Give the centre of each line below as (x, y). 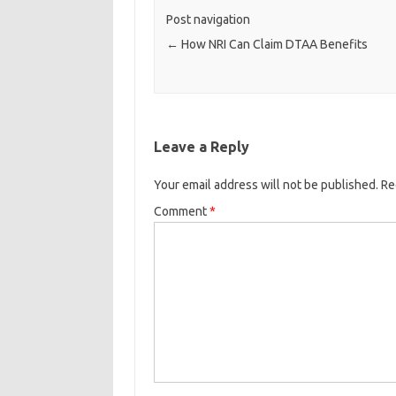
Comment (181, 212)
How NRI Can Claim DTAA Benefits (273, 45)
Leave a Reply (201, 147)
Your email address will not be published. (266, 185)
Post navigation (208, 20)
